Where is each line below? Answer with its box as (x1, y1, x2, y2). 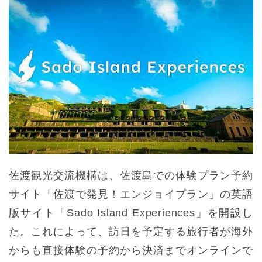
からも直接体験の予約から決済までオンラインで (9, 244, 253, 257)
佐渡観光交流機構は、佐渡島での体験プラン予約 (9, 170, 253, 182)
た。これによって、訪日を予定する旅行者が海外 (9, 226, 253, 238)
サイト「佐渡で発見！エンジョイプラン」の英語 (9, 188, 253, 201)
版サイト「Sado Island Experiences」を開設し (9, 207, 253, 219)
